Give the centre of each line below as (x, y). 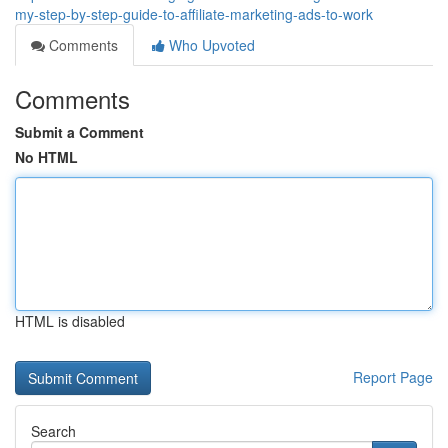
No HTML (46, 157)
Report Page (393, 377)
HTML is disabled (70, 321)
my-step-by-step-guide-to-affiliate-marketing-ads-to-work (194, 14)
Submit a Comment (79, 132)
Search (53, 431)
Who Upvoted (210, 45)
